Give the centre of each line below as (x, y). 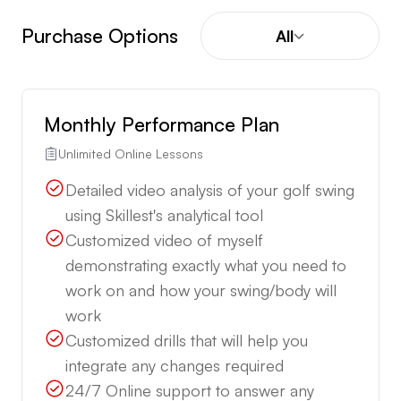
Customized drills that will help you (187, 341)
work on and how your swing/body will (201, 290)
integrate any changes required (175, 366)
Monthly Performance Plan (162, 124)
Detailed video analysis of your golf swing (210, 190)
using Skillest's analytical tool (164, 215)
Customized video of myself (164, 240)
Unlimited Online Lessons (131, 154)
